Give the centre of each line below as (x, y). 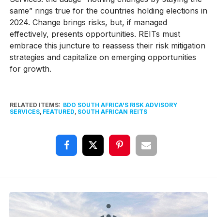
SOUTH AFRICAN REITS (112, 112)
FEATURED (58, 112)
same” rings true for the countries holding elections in (108, 11)
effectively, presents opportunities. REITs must (95, 34)
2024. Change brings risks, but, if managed (88, 23)
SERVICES (24, 112)
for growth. (30, 69)
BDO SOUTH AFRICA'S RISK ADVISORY (120, 105)
